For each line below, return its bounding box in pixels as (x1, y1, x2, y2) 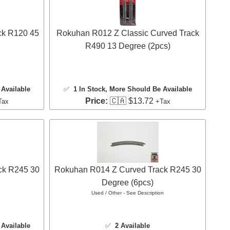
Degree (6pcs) (102, 178, 154, 187)
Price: (85, 97, 108, 106)
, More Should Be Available (105, 85, 192, 93)
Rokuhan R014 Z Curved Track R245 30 (54, 165, 201, 175)
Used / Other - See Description (91, 190, 164, 196)
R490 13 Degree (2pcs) (85, 42, 170, 51)
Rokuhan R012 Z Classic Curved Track (56, 29, 199, 38)
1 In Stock (73, 85, 105, 93)
